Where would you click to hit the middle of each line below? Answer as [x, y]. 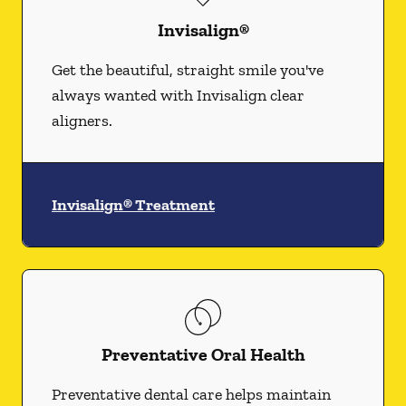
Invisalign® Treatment [133, 205]
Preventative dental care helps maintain [191, 394]
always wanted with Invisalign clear [178, 95]
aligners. [82, 121]
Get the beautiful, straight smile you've [188, 70]
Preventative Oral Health [203, 354]
